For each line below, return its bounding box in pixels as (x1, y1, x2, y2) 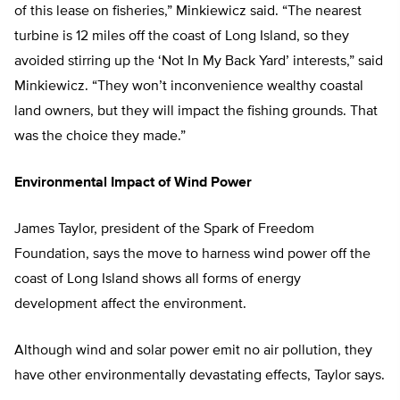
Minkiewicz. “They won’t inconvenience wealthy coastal (14, 79, 363, 95)
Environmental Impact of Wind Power (14, 176, 252, 191)
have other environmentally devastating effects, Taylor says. (14, 369, 385, 384)
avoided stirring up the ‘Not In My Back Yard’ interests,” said (14, 54, 383, 70)
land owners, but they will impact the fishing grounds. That (14, 104, 378, 120)
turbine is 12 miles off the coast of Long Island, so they (14, 29, 349, 45)
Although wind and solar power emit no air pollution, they (14, 344, 372, 359)
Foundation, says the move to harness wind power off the (14, 247, 371, 262)
